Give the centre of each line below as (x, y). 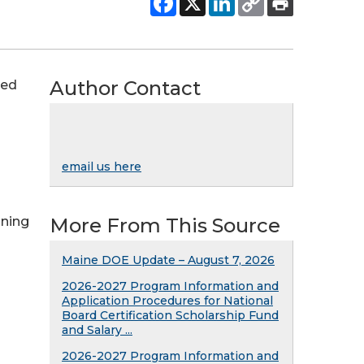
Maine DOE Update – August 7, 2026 (168, 260)
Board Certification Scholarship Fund (170, 315)
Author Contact (125, 88)
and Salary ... (97, 330)
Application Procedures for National (167, 301)
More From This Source (165, 225)
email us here (102, 167)
